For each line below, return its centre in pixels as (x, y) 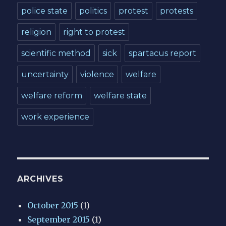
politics (93, 11)
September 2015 (59, 219)
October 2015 (53, 205)
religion (37, 32)
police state (45, 11)
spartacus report (163, 53)
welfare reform (52, 95)
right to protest (94, 32)
